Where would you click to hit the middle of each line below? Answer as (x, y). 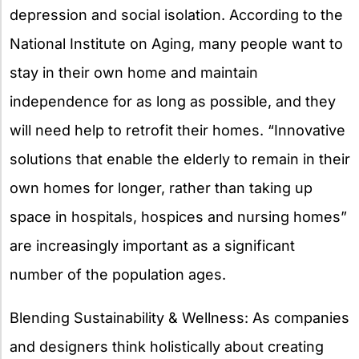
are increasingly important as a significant (152, 245)
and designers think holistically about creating (167, 346)
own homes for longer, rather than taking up (161, 188)
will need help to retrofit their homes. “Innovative (177, 130)
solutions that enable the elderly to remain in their (180, 159)
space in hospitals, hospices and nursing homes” (178, 216)
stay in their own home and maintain (134, 72)
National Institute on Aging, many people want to (176, 43)
